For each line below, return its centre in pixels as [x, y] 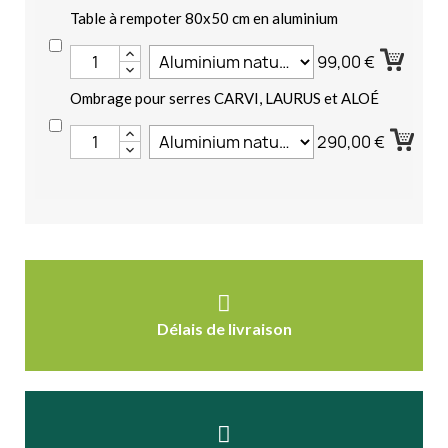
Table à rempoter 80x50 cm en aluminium [204, 17]
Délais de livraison [224, 328]
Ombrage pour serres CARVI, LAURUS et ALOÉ [224, 97]
